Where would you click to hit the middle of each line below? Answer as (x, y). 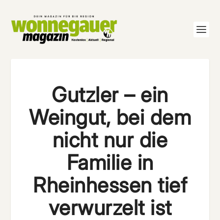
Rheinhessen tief (110, 185)
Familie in (110, 162)
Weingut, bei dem (110, 117)
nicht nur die (110, 140)
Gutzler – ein (110, 95)
